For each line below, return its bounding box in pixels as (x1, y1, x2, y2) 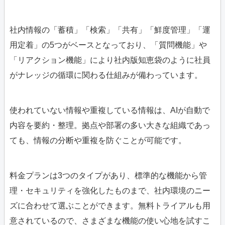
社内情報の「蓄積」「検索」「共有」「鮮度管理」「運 (10, 26, 210, 35)
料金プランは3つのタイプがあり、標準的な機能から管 (10, 171, 207, 180)
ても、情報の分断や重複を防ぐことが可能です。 (10, 136, 186, 145)
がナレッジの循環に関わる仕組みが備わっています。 (10, 71, 202, 80)
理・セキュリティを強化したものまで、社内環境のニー (10, 186, 210, 195)
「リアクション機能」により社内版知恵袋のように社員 (10, 56, 210, 65)
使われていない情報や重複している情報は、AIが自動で (10, 106, 210, 115)
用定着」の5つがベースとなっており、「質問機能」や (10, 41, 207, 50)
